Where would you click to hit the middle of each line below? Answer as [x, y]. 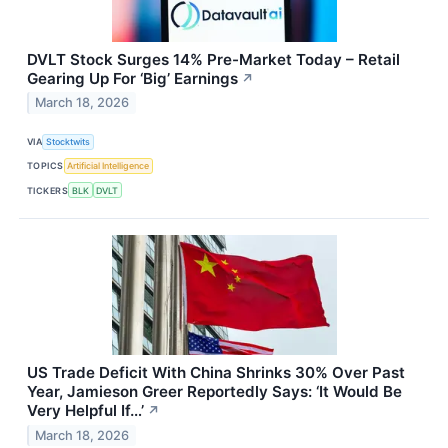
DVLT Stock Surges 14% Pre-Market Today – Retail [213, 59]
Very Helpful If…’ [85, 411]
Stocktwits [68, 142]
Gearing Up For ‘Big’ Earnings [132, 78]
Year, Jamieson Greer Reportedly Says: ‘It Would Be [214, 392]
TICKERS [48, 190]
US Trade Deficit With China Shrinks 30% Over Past [216, 373]
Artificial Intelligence [108, 166]
